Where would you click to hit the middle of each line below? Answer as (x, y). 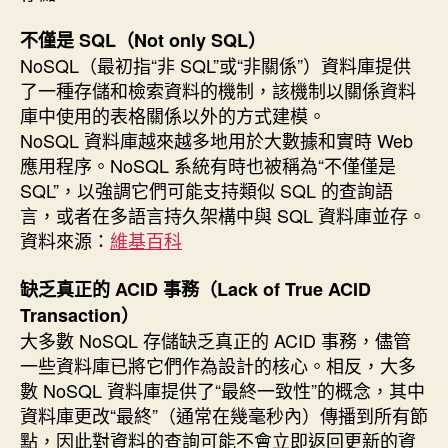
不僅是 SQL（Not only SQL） (143, 40)
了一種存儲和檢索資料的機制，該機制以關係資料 (218, 90)
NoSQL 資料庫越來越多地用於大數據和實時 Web (216, 140)
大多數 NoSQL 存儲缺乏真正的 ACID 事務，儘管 (215, 339)
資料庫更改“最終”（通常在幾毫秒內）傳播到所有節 (224, 414)
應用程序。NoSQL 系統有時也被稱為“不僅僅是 (208, 165)
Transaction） (79, 314)
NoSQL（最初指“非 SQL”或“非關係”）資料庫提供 (215, 65)
